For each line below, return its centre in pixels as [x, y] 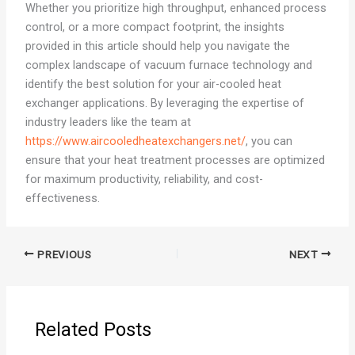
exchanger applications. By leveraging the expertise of [164, 103]
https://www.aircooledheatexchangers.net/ [135, 141]
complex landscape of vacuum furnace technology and [168, 65]
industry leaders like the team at [108, 122]
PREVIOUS [63, 254]
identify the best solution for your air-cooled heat [153, 84]
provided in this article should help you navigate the [157, 46]
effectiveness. [62, 198]
